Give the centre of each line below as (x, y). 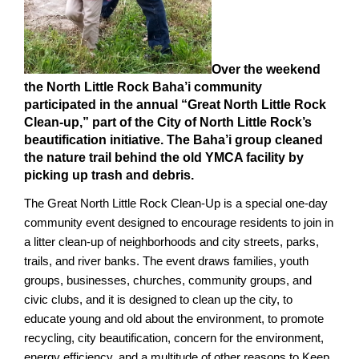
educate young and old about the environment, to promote (174, 319)
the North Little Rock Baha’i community (143, 87)
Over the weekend (266, 70)
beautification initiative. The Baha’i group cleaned (173, 140)
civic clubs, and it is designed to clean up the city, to (158, 300)
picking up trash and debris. (109, 175)
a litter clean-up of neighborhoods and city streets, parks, (171, 242)
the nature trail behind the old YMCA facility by (164, 158)
